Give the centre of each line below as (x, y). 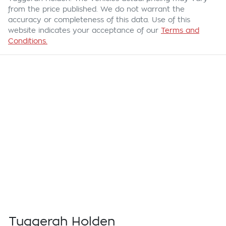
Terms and (180, 31)
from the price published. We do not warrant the (96, 9)
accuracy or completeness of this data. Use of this (99, 20)
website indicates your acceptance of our (83, 31)
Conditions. (28, 41)
